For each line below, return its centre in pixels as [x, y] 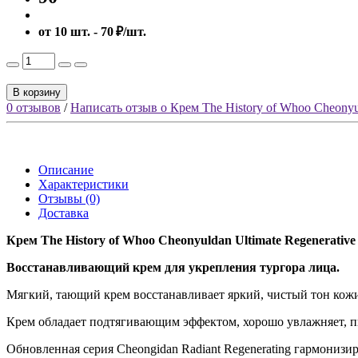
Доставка [64, 213]
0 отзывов [34, 107]
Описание [66, 169]
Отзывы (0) [69, 198]
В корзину [37, 92]
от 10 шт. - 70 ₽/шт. [92, 31]
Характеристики [84, 184]
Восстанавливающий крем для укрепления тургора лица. [173, 267]
